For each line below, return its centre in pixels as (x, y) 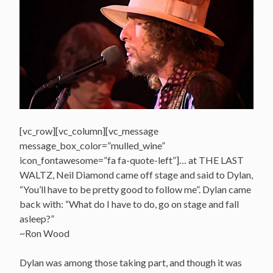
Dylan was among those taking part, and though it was (131, 262)
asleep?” (37, 218)
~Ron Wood (44, 233)
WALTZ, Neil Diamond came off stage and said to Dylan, (136, 174)
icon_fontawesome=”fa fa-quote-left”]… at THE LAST (132, 160)
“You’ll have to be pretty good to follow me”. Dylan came (135, 189)
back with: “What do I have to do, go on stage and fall (129, 204)
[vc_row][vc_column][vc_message (89, 130)
